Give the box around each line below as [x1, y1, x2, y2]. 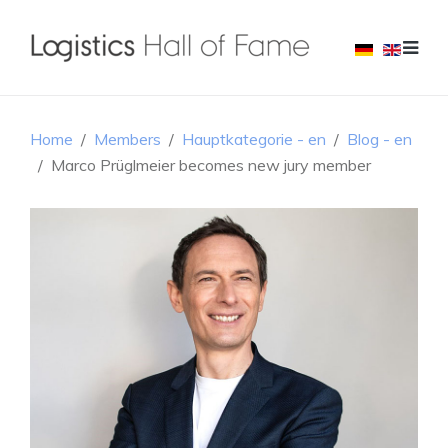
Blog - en [347, 129, 412, 149]
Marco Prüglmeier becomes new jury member [51, 155, 371, 175]
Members [94, 129, 161, 149]
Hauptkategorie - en [182, 129, 326, 149]
